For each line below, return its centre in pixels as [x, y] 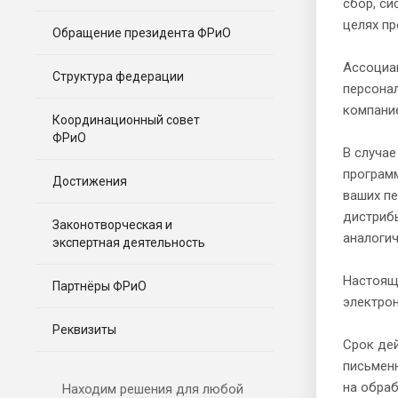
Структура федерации [118, 76]
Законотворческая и [112, 224]
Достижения [90, 181]
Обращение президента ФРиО [142, 32]
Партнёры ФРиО [99, 286]
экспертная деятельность [129, 242]
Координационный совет [126, 119]
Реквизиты [84, 329]
